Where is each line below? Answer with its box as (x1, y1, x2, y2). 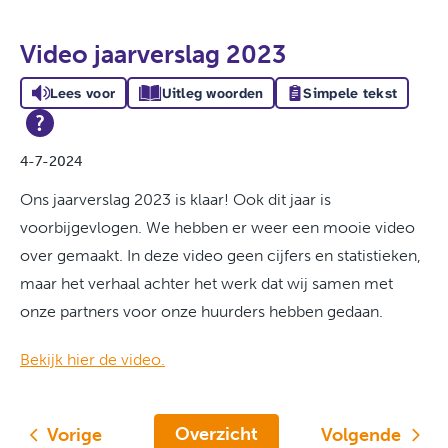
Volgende (332, 423, 401, 446)
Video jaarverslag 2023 (20, 38, 286, 70)
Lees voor (49, 83, 116, 102)
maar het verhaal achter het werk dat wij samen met (20, 273, 393, 293)
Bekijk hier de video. (20, 349, 165, 369)
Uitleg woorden (161, 83, 264, 102)
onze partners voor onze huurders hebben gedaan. (20, 301, 383, 321)
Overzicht (190, 422, 258, 445)
